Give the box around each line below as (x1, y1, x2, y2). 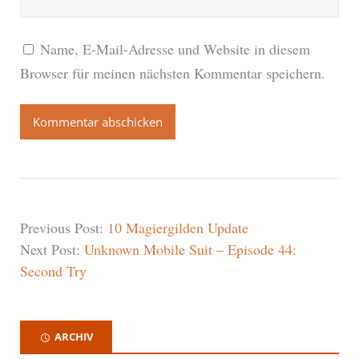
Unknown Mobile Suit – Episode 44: (84, 240, 296, 260)
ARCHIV (54, 329, 93, 345)
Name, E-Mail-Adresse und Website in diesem (40, 39, 310, 59)
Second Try (20, 261, 87, 281)
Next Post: (20, 240, 84, 260)
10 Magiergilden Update (107, 218, 248, 238)
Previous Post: (20, 218, 107, 238)
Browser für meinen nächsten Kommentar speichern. (20, 63, 325, 83)
